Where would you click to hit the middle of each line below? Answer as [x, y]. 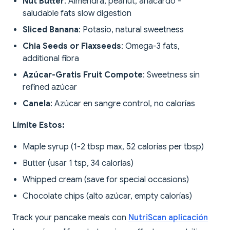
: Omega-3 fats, [150, 46]
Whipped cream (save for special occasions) [106, 180]
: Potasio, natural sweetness [131, 30]
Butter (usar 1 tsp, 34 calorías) [78, 164]
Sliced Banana [51, 30]
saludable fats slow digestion [77, 14]
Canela [36, 104]
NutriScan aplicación [168, 218]
